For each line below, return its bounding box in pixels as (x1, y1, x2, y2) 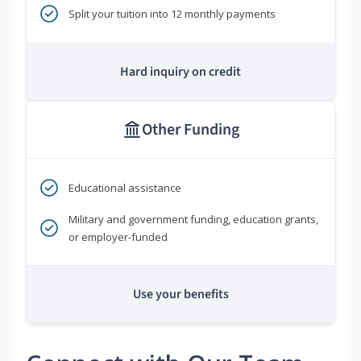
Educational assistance (68, 180, 181, 196)
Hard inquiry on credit (120, 63, 241, 81)
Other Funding (141, 118, 239, 142)
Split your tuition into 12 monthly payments (68, 6, 276, 22)
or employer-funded (68, 230, 168, 245)
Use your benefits (132, 285, 229, 304)
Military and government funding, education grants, (68, 212, 318, 227)
